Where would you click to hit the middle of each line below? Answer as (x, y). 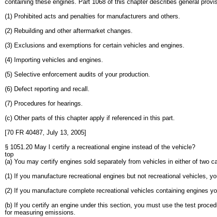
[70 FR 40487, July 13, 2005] (46, 132)
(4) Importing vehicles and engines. (54, 60)
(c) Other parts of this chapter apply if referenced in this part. (90, 118)
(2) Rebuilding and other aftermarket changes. (69, 31)
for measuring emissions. (40, 212)
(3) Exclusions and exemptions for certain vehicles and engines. (95, 45)
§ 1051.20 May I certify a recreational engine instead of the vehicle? (100, 147)
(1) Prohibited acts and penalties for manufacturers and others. (93, 16)
